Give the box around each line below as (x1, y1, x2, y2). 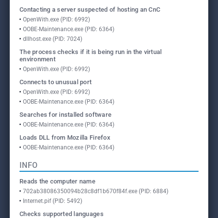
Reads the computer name (19, 178, 95, 185)
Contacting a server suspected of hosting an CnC (19, 6, 161, 13)
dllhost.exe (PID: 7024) (23, 36, 82, 42)
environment (19, 55, 55, 63)
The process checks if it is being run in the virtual (19, 48, 162, 55)
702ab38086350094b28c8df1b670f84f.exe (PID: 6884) (23, 188, 168, 195)
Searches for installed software (19, 111, 112, 118)
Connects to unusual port (19, 78, 92, 86)
